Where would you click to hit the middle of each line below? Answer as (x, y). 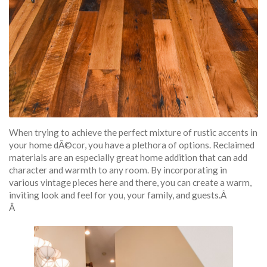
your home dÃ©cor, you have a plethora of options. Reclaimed (132, 145)
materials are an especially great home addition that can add (128, 157)
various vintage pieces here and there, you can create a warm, (130, 182)
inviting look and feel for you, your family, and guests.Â (119, 195)
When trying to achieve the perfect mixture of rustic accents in (133, 132)
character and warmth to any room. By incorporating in (118, 170)
